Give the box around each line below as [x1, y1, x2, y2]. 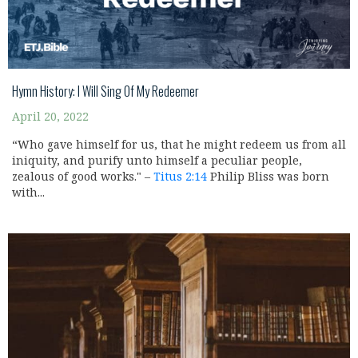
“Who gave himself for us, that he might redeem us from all [12, 138, 346, 153]
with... [12, 186, 45, 201]
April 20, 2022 [12, 110, 89, 125]
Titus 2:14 [153, 170, 207, 185]
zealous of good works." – [12, 170, 153, 185]
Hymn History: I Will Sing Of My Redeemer [12, 82, 199, 101]
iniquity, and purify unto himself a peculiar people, [12, 154, 302, 169]
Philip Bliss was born [207, 170, 329, 185]
